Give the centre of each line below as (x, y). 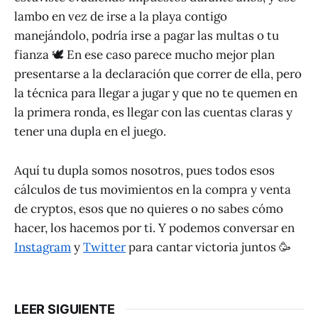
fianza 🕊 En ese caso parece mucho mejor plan (144, 55)
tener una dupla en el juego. (90, 132)
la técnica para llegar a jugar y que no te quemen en (156, 93)
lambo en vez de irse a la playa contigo (121, 17)
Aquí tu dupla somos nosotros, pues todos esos (144, 170)
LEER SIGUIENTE (65, 309)
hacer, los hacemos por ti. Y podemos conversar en (154, 227)
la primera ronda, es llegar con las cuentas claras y (153, 113)
